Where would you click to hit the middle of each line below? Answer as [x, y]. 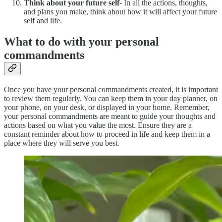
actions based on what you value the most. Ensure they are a [98, 125]
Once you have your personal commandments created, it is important [111, 89]
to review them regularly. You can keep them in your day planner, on [111, 98]
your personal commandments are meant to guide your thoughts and [110, 116]
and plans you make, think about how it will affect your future [120, 12]
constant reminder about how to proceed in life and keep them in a [107, 134]
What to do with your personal [82, 42]
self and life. [43, 21]
